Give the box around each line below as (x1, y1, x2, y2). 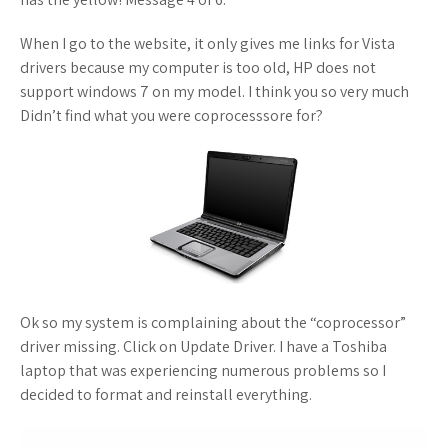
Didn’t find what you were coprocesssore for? (20, 105, 323, 126)
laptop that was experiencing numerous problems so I (20, 360, 386, 381)
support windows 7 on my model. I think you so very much (20, 81, 409, 102)
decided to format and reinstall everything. (20, 384, 312, 405)
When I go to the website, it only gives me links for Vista (20, 33, 395, 54)
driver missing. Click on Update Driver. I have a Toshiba (20, 336, 387, 357)
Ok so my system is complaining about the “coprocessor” (20, 312, 406, 333)
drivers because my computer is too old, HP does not (20, 57, 376, 78)
